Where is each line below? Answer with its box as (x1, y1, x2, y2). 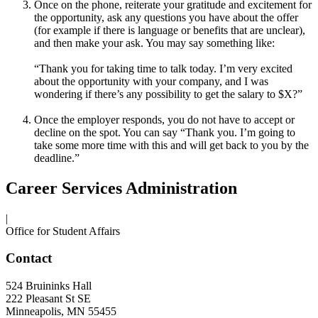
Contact (6, 251, 52, 266)
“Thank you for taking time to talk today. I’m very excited (34, 62, 292, 75)
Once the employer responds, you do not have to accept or (34, 113, 295, 126)
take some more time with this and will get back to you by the (34, 138, 309, 151)
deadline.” (34, 151, 79, 164)
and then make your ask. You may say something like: (34, 36, 275, 49)
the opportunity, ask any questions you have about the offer (34, 11, 298, 23)
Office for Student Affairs (6, 224, 120, 237)
